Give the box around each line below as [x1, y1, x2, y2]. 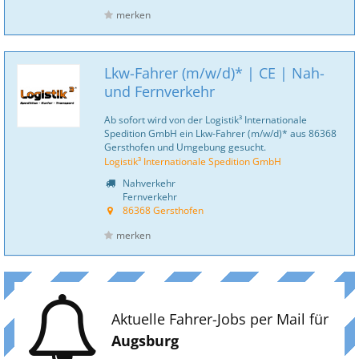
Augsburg [111, 331, 179, 350]
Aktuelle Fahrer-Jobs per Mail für [111, 309, 329, 329]
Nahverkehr [120, 176, 175, 189]
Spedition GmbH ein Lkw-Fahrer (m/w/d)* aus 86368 [104, 127, 337, 139]
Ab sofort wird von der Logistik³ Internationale [104, 113, 307, 126]
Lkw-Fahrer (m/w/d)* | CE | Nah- [104, 63, 325, 83]
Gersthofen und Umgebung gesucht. [104, 140, 266, 153]
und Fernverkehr [104, 82, 215, 101]
